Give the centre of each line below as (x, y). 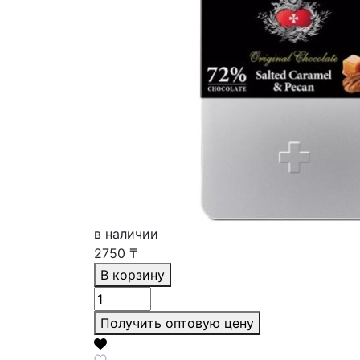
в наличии (126, 233)
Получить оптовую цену (177, 323)
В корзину (133, 274)
